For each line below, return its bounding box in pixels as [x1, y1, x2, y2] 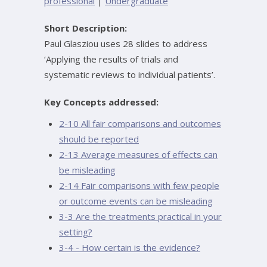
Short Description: [44, 22, 127, 34]
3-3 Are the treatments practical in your [59, 210, 222, 222]
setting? [59, 226, 92, 238]
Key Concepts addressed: [44, 96, 159, 108]
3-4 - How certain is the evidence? [59, 241, 200, 253]
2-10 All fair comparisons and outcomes [59, 117, 221, 129]
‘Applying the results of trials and [44, 53, 178, 65]
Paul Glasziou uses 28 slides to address [44, 38, 207, 49]
